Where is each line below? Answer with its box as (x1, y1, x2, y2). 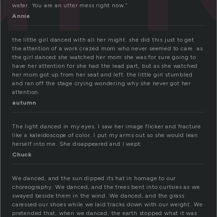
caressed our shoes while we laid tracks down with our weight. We (12, 201, 203, 208)
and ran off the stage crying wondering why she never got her (12, 80, 191, 87)
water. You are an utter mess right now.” (12, 2, 128, 9)
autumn (12, 99, 36, 107)
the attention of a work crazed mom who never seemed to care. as (12, 45, 203, 52)
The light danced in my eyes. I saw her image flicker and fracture (12, 123, 201, 130)
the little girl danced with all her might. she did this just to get (12, 36, 194, 44)
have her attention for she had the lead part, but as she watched (12, 62, 198, 70)
